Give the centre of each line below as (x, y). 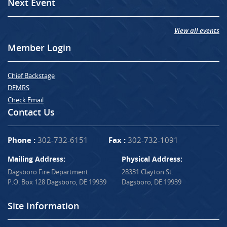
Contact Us (31, 112)
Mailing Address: (36, 159)
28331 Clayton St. (147, 172)
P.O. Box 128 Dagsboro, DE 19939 (57, 182)
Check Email (26, 100)
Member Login (39, 47)
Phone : (22, 140)
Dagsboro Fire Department (48, 172)
